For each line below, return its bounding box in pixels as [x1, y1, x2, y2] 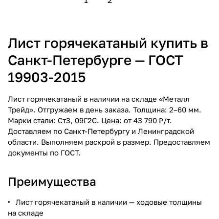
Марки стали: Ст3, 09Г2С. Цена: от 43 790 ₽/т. [8, 115, 172, 125]
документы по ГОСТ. [8, 148, 81, 157]
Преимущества [8, 174, 96, 188]
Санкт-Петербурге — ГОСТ [8, 51, 183, 68]
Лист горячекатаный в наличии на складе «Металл [8, 94, 190, 103]
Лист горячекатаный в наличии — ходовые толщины [16, 197, 202, 206]
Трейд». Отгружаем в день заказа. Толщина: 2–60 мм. [8, 105, 201, 114]
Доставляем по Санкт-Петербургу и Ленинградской [8, 126, 194, 135]
